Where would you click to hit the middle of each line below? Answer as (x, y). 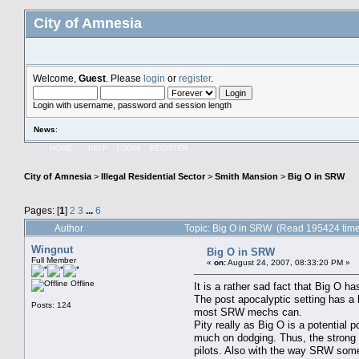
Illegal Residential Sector (153, 177)
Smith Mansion (246, 177)
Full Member (54, 260)
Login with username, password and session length (132, 105)
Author (69, 228)
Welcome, (56, 78)
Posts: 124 (51, 305)
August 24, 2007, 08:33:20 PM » (288, 262)
